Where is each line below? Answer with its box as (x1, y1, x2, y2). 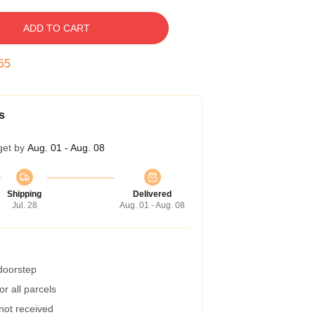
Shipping (7, 189, 41, 199)
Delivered (133, 189, 172, 199)
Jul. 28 (11, 200, 37, 210)
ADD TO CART (22, 22, 90, 34)
